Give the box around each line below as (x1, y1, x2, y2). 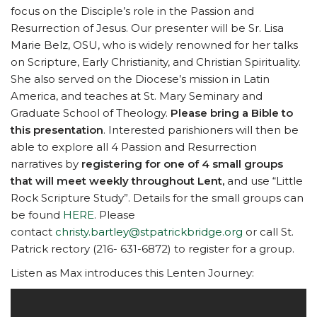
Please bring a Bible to (171, 106, 293, 120)
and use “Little (224, 174, 303, 188)
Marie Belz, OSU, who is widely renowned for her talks (11, 38, 298, 52)
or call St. (243, 225, 294, 239)
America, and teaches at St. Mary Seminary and (11, 89, 263, 103)
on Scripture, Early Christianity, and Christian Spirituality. (11, 55, 301, 69)
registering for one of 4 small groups (81, 157, 283, 171)
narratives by (11, 157, 81, 171)
